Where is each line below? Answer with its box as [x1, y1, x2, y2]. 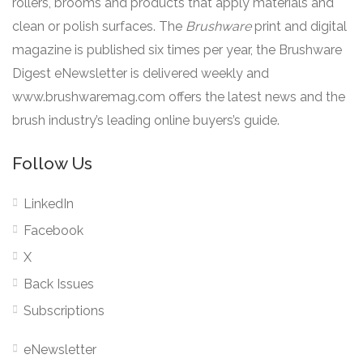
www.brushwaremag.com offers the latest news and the [12, 89, 345, 105]
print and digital [254, 19, 347, 34]
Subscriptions [23, 303, 105, 318]
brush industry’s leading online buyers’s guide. [12, 113, 280, 128]
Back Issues [23, 276, 94, 292]
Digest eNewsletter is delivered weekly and [12, 66, 269, 81]
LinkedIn [23, 196, 74, 211]
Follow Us [12, 153, 92, 173]
